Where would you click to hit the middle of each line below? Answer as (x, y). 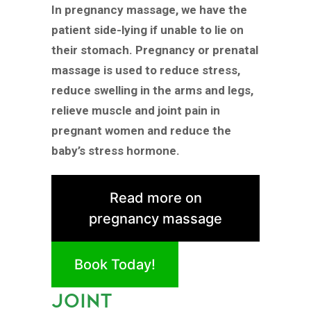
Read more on (155, 197)
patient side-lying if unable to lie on (148, 30)
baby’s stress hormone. (116, 151)
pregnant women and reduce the (141, 131)
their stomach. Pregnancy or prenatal (155, 50)
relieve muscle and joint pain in (136, 111)
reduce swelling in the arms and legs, (152, 91)
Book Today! (115, 264)
